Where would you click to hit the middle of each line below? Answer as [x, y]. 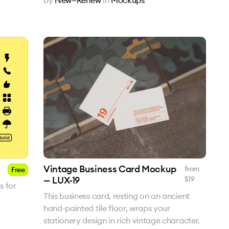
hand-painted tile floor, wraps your [107, 208]
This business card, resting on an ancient [117, 196]
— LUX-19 [62, 180]
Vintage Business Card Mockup [110, 169]
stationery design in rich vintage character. [122, 220]
